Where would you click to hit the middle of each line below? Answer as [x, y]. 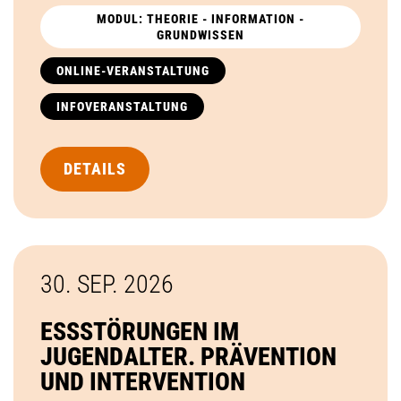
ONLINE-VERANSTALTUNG [133, 70]
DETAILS [95, 168]
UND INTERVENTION [143, 381]
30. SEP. [82, 284]
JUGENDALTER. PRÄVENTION [188, 356]
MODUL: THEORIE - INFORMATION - [200, 18]
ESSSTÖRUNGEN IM [140, 331]
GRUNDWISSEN [200, 34]
